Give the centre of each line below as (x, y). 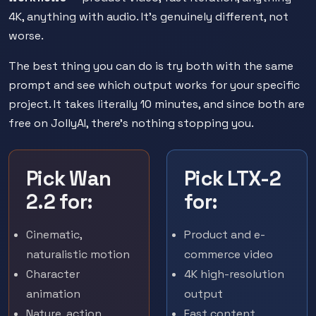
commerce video (229, 254)
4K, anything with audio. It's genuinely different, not (148, 17)
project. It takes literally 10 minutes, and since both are (157, 104)
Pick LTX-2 (232, 178)
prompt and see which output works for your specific (154, 85)
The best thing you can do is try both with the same (151, 66)
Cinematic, (54, 235)
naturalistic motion (78, 254)
